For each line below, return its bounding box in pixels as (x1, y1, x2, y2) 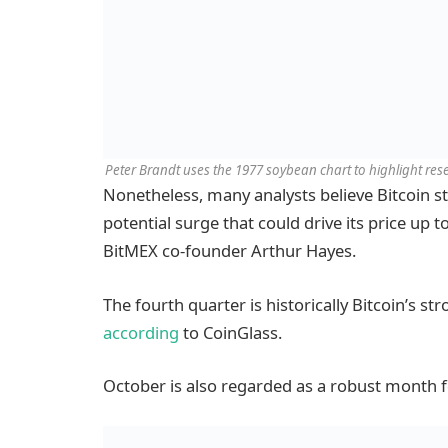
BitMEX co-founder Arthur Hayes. (103, 239, 356, 262)
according (103, 320, 179, 344)
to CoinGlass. (179, 320, 282, 344)
